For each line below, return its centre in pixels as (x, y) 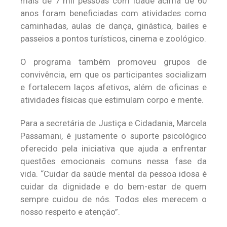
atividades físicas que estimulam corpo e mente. (112, 100)
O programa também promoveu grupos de (113, 62)
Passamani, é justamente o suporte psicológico (113, 136)
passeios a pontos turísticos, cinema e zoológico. (113, 39)
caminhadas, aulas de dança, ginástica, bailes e (113, 26)
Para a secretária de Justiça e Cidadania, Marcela (113, 123)
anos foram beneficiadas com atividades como (113, 13)
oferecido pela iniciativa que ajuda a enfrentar (113, 148)
